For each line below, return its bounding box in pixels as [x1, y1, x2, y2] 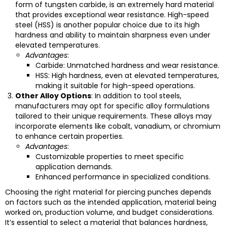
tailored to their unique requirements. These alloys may [15, 111, 212, 121]
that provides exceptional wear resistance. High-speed [15, 10, 209, 20]
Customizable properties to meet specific [35, 152, 184, 162]
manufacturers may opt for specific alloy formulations [15, 101, 210, 111]
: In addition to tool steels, [91, 91, 181, 101]
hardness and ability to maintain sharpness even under [15, 30, 210, 40]
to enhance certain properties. [15, 131, 124, 141]
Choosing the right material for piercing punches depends [5, 187, 211, 197]
